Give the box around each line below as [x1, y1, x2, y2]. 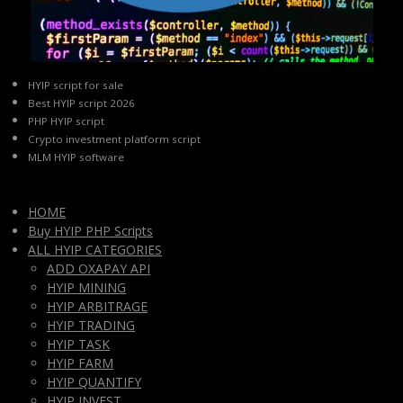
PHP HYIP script [28, 114, 104, 129]
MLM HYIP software [28, 150, 124, 165]
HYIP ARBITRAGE [47, 298, 148, 316]
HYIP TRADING [47, 317, 135, 335]
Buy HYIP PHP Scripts [28, 222, 153, 240]
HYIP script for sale [28, 78, 123, 93]
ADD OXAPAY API [47, 260, 150, 278]
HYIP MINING [47, 279, 126, 297]
